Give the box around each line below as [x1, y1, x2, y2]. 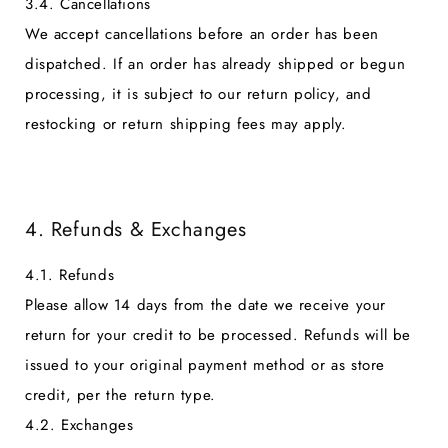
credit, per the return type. [25, 383, 216, 406]
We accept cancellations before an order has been [25, 23, 379, 46]
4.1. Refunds [25, 263, 115, 286]
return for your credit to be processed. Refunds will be [25, 323, 412, 346]
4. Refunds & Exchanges [25, 214, 247, 244]
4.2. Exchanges [25, 413, 134, 436]
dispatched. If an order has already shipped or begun [25, 53, 406, 76]
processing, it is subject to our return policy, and [25, 83, 372, 106]
